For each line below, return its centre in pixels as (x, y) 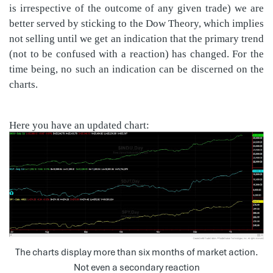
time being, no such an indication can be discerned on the (136, 69)
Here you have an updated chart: (79, 125)
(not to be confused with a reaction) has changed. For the (136, 54)
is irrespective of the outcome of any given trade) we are (136, 8)
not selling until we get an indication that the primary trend (136, 38)
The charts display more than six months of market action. (136, 252)
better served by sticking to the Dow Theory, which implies (136, 23)
